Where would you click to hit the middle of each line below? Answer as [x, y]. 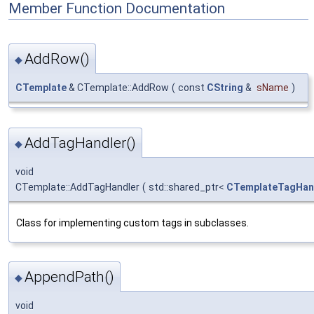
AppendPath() [69, 277]
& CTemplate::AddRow [118, 88]
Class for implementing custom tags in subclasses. [132, 223]
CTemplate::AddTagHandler [77, 187]
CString [225, 88]
